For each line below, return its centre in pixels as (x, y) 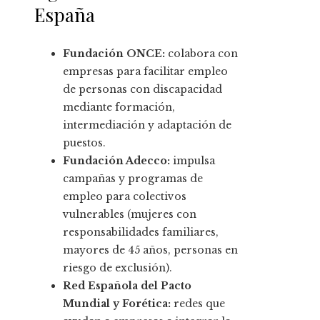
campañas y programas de (133, 179)
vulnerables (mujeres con (130, 215)
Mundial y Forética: (117, 304)
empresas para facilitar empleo (145, 72)
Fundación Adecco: (116, 161)
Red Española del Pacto (127, 286)
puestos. (84, 143)
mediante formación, (119, 107)
